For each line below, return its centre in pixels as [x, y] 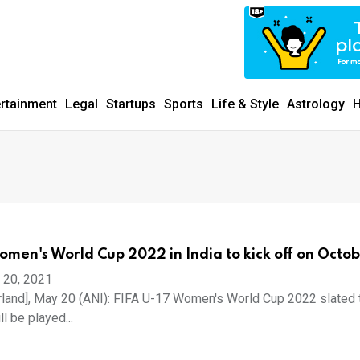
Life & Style [245, 104]
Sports [184, 104]
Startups [131, 104]
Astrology [316, 104]
